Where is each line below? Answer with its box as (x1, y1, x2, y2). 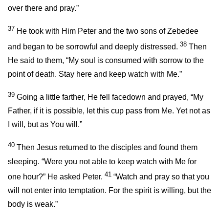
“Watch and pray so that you (113, 172, 209, 181)
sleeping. (8, 157, 42, 166)
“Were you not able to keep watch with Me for (42, 157, 197, 166)
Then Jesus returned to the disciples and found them (15, 143, 197, 152)
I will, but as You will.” (8, 120, 82, 129)
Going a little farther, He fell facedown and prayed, (15, 93, 191, 102)
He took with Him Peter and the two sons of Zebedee (15, 27, 198, 36)
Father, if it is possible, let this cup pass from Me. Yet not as (8, 107, 210, 115)
